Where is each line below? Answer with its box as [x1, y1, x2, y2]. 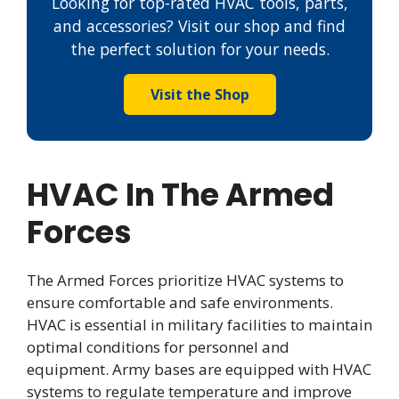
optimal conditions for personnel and [27, 336, 289, 357]
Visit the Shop [150, 84, 249, 104]
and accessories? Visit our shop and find [53, 14, 346, 37]
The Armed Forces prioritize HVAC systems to [27, 269, 344, 290]
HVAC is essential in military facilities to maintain [27, 313, 372, 335]
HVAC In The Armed [27, 172, 334, 216]
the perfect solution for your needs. [69, 37, 330, 60]
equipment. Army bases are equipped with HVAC [27, 358, 371, 379]
